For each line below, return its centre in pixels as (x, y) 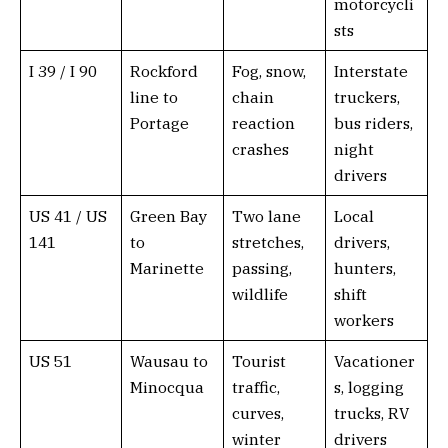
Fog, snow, (268, 71)
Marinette (166, 268)
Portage (159, 123)
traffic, (255, 387)
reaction (263, 123)
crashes (260, 149)
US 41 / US (67, 216)
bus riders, (373, 123)
